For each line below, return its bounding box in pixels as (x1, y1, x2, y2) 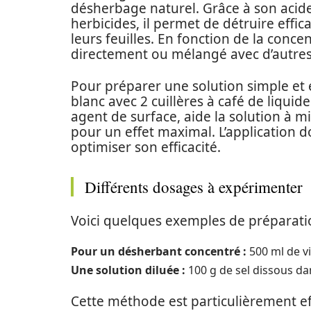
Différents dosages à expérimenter (85, 176, 303, 197)
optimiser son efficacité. (71, 138, 221, 156)
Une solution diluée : (71, 262, 185, 278)
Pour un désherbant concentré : (71, 244, 246, 259)
